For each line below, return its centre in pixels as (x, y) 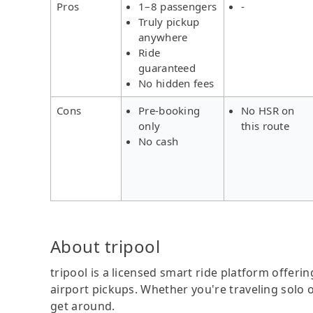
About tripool (105, 246)
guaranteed (167, 67)
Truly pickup (169, 21)
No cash (159, 141)
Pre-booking (169, 110)
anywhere (163, 37)
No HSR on (268, 110)
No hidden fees (176, 83)
